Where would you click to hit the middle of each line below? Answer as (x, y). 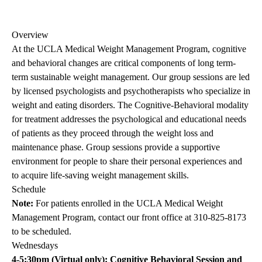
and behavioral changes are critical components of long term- (124, 63)
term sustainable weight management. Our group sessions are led (131, 77)
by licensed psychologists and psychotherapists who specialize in (131, 91)
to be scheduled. (42, 232)
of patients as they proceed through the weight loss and (113, 133)
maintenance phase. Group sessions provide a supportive (116, 147)
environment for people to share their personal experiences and (127, 161)
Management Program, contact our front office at (103, 218)
